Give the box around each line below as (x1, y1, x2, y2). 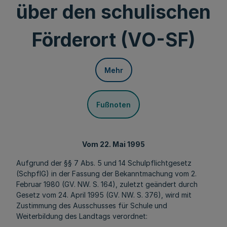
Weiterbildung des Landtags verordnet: (16, 212, 147, 220)
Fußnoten (96, 100, 131, 109)
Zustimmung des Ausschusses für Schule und (16, 201, 167, 210)
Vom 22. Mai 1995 (82, 140, 145, 148)
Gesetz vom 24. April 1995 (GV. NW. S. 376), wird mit (16, 191, 192, 199)
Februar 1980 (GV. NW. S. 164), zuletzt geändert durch (16, 180, 198, 188)
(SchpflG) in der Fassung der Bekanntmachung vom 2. (16, 169, 197, 178)
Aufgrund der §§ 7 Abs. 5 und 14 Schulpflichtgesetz (16, 159, 192, 167)
